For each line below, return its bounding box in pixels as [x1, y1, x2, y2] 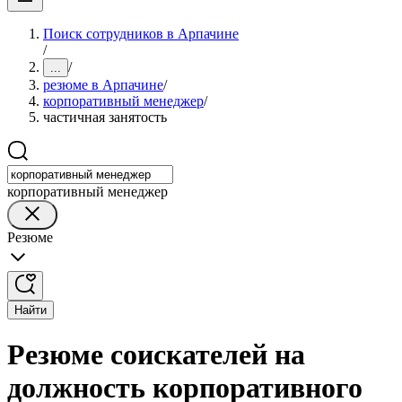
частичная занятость [43, 109, 167, 125]
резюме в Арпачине [43, 77, 163, 92]
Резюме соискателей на [7, 338, 305, 371]
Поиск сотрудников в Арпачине [43, 26, 239, 41]
